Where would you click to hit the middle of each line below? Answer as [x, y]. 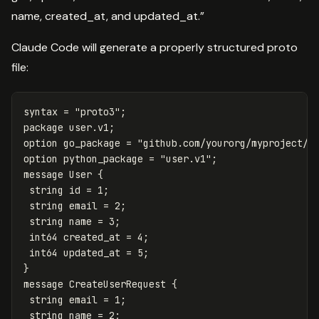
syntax [41, 112]
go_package [92, 143]
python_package [103, 159]
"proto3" [98, 112]
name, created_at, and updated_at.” [108, 16]
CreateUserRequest [117, 284]
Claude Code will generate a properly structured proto [155, 48]
